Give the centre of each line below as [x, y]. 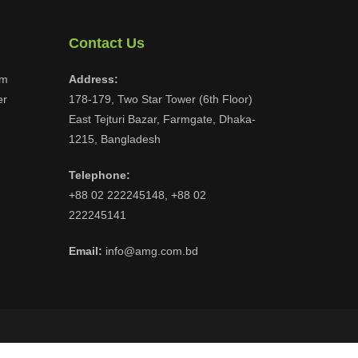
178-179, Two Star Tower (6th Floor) [161, 99]
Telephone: [99, 175]
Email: [86, 251]
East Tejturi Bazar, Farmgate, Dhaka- [162, 119]
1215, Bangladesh [115, 139]
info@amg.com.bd [150, 251]
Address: [93, 79]
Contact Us [107, 43]
